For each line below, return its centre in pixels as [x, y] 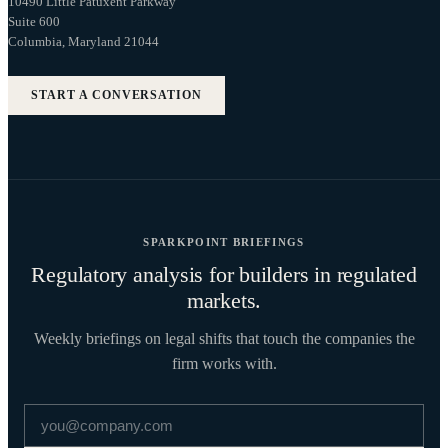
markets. [224, 300]
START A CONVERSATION [117, 94]
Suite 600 [34, 21]
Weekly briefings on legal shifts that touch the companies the [224, 338]
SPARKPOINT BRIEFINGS [224, 241]
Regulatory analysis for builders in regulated [224, 274]
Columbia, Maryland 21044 [83, 41]
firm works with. [224, 363]
